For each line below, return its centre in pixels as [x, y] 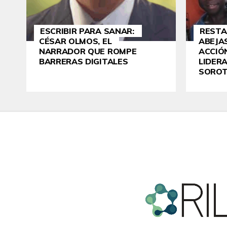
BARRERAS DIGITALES [84, 61]
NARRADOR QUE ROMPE [88, 51]
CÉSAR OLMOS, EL [75, 41]
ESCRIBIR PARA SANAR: [87, 31]
